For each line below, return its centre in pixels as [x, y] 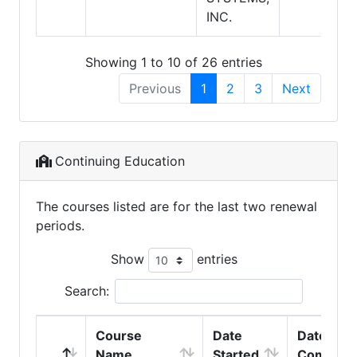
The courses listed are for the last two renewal [177, 206]
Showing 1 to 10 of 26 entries [174, 62]
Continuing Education [120, 161]
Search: [86, 290]
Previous [155, 88]
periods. [60, 225]
